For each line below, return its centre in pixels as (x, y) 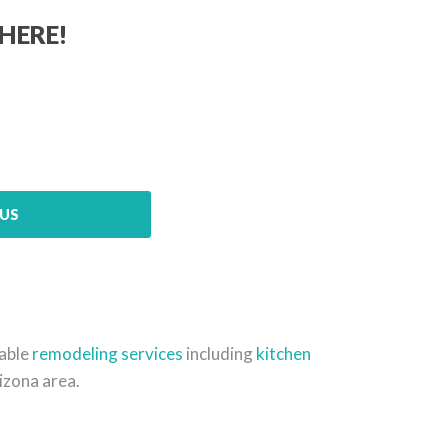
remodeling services (107, 353)
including (219, 353)
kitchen (283, 353)
